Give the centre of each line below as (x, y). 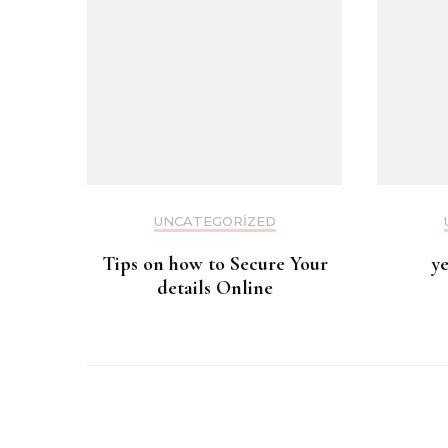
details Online (214, 288)
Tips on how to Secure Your (214, 264)
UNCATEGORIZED (214, 221)
